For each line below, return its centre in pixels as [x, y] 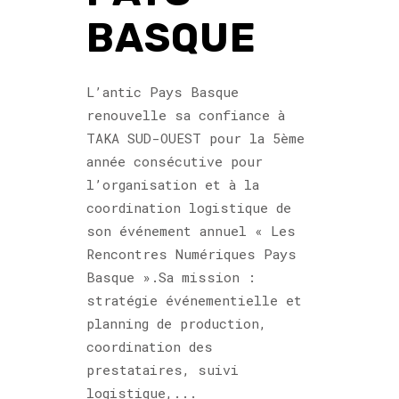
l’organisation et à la [173, 184]
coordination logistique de [189, 207]
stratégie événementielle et [194, 300]
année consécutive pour [175, 161]
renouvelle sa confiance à [186, 114]
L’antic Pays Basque [163, 91]
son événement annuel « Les [191, 230]
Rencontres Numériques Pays [191, 253]
